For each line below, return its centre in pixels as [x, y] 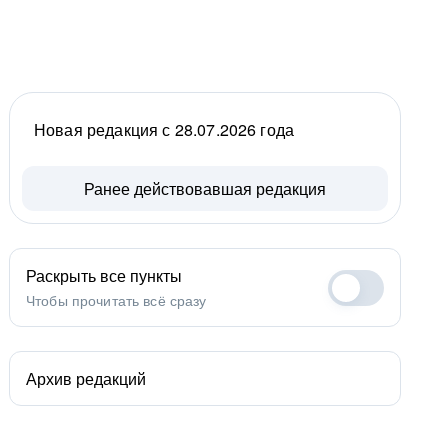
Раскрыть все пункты [104, 275]
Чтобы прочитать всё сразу [116, 300]
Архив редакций [86, 378]
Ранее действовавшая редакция [205, 188]
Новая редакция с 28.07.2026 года [164, 129]
